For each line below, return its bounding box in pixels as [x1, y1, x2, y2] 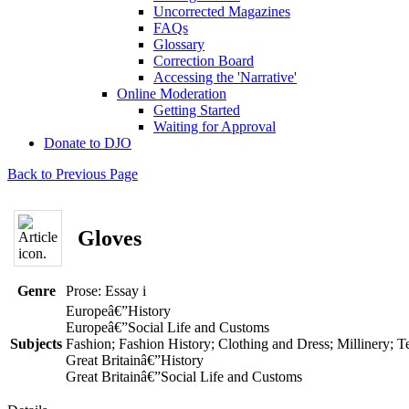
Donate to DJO [44, 135, 131, 151]
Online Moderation [117, 86, 226, 101]
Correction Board [153, 53, 254, 68]
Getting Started [153, 102, 240, 118]
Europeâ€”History [66, 303, 171, 319]
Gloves [78, 225, 142, 250]
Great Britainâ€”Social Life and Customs [66, 369, 302, 384]
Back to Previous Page [7, 166, 138, 182]
